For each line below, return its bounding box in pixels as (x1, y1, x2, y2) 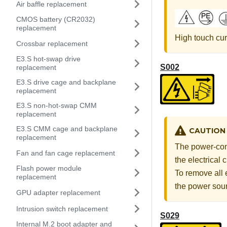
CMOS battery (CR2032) (16, 15, 95, 23)
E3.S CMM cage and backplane (16, 125, 118, 133)
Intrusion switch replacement (16, 204, 108, 213)
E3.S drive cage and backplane (16, 78, 116, 86)
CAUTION (188, 126, 225, 136)
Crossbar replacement (16, 39, 88, 48)
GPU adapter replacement (16, 188, 100, 197)
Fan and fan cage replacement (16, 148, 115, 157)
